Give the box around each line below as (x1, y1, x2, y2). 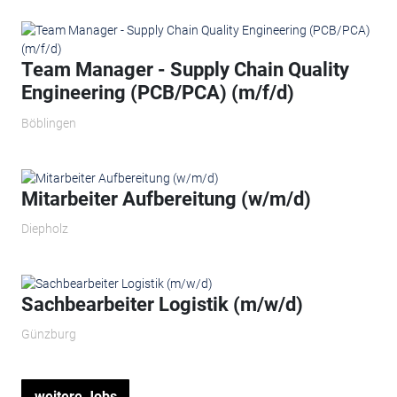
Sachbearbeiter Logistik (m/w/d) (20, 292, 303, 315)
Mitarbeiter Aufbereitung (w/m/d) (20, 187, 311, 210)
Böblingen (20, 115, 76, 130)
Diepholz (20, 222, 68, 236)
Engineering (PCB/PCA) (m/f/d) (20, 82, 294, 105)
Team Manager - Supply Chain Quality (20, 58, 349, 82)
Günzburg (20, 327, 76, 342)
